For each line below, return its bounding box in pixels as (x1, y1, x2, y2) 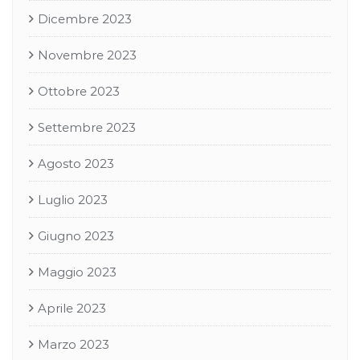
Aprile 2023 (38, 301, 106, 316)
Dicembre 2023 (38, 11, 132, 27)
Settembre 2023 (38, 120, 136, 135)
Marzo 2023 (38, 337, 109, 352)
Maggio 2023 (38, 264, 117, 280)
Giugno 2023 (38, 228, 114, 243)
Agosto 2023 (38, 156, 114, 171)
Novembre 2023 (38, 47, 137, 63)
